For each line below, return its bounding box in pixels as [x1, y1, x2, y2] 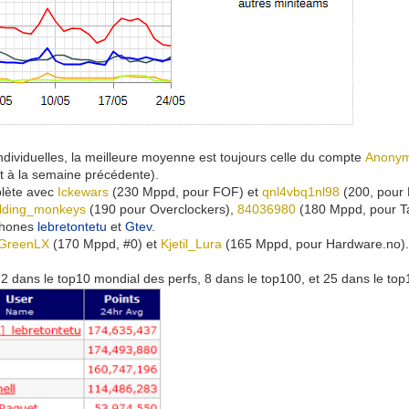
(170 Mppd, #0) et [49, 236, 162, 251]
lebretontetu [37, 219, 108, 234]
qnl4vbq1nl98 [262, 184, 341, 199]
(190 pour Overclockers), [86, 202, 238, 216]
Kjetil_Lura [161, 236, 223, 251]
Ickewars [58, 184, 110, 199]
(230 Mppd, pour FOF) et [109, 184, 263, 199]
